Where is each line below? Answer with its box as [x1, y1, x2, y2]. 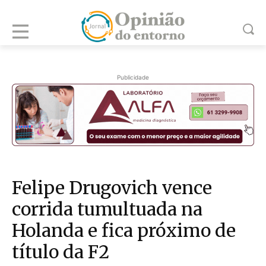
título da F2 [12, 240, 109, 264]
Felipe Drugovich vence [12, 176, 212, 199]
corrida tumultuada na [12, 198, 202, 221]
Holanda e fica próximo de [12, 219, 236, 242]
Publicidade [117, 74, 149, 81]
